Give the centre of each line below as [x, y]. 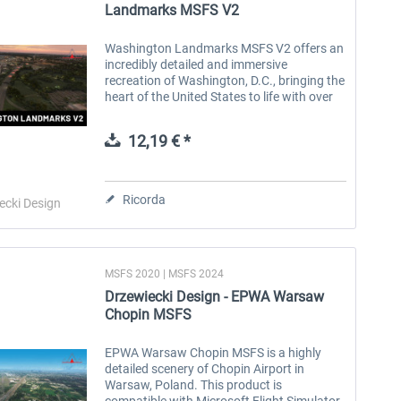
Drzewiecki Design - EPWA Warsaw [215, 296]
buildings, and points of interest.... [199, 128]
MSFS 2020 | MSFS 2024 [165, 273]
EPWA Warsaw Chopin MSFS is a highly [213, 352]
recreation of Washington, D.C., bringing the [225, 80]
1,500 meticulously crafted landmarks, [211, 112]
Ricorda [145, 199]
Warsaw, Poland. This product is [194, 384]
